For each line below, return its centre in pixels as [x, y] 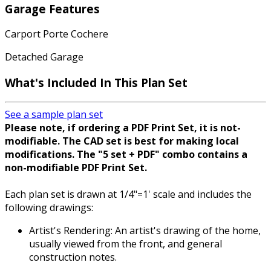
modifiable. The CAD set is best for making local [122, 141]
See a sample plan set [54, 114]
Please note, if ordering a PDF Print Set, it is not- [123, 127]
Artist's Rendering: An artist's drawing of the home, [145, 230]
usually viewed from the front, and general [126, 243]
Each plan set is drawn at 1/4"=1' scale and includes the [128, 194]
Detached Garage [44, 57]
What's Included [52, 82]
